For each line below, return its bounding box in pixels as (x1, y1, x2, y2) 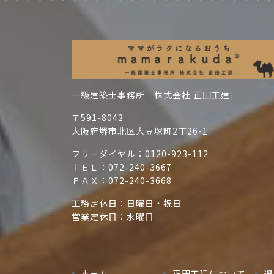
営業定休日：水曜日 (72, 210, 154, 223)
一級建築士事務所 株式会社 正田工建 (72, 88, 230, 101)
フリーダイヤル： (72, 147, 145, 160)
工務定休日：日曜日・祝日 (72, 196, 182, 209)
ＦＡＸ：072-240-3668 (72, 174, 172, 187)
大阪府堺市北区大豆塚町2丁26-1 (72, 124, 208, 137)
